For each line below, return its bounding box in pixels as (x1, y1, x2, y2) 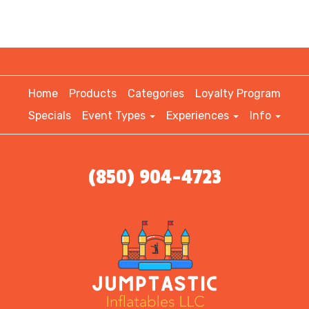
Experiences (166, 109, 232, 122)
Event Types (82, 109, 148, 122)
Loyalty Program (195, 87, 281, 100)
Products (69, 87, 117, 100)
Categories (128, 87, 184, 100)
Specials (28, 109, 71, 122)
